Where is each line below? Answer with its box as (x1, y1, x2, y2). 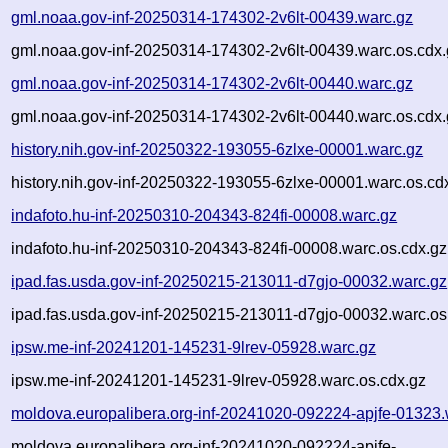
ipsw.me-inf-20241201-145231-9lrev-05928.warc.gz (11, 338, 377, 356)
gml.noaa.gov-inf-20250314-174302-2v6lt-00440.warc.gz (11, 74, 414, 92)
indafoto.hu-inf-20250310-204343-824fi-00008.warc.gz (11, 206, 398, 224)
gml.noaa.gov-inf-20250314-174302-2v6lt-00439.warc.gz (11, 8, 414, 26)
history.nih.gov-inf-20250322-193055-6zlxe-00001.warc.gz (11, 140, 424, 158)
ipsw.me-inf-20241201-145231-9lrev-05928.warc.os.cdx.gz (11, 371, 427, 389)
